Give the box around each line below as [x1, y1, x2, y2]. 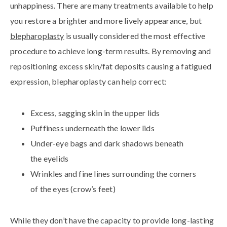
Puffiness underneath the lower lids [30, 123, 155, 133]
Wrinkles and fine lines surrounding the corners [30, 169, 197, 179]
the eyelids [30, 154, 69, 164]
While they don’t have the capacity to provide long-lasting [10, 215, 214, 225]
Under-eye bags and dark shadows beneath [30, 138, 184, 148]
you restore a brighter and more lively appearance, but [10, 16, 202, 26]
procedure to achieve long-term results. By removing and [10, 46, 211, 56]
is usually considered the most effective [64, 31, 206, 41]
